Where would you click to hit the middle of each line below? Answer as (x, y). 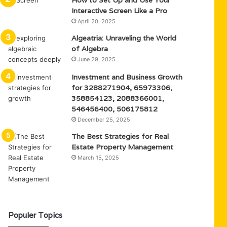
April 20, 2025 (97, 21)
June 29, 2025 (97, 59)
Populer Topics (35, 215)
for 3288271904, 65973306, (122, 88)
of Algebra (90, 49)
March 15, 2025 (99, 158)
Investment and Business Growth (127, 77)
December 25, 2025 (104, 120)
